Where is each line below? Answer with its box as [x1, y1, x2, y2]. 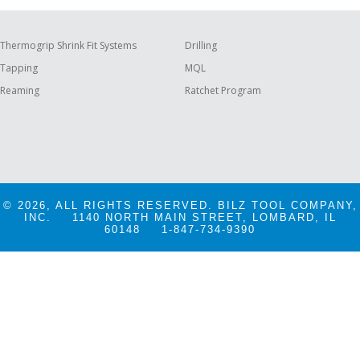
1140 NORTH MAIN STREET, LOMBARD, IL [72, 211, 337, 224]
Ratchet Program [185, 84, 261, 98]
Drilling [185, 39, 217, 53]
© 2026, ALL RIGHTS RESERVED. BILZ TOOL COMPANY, [2, 199, 358, 212]
